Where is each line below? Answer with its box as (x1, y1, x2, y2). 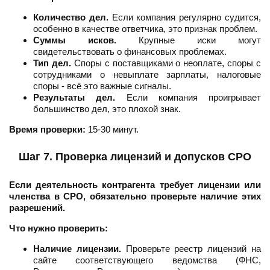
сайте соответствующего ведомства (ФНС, (33, 255, 261, 266)
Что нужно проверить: (9, 223, 108, 234)
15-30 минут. (86, 124, 139, 135)
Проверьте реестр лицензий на (121, 243, 262, 254)
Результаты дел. (33, 92, 116, 103)
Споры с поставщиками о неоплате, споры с (71, 58, 261, 69)
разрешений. (9, 202, 65, 213)
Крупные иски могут (116, 35, 261, 46)
